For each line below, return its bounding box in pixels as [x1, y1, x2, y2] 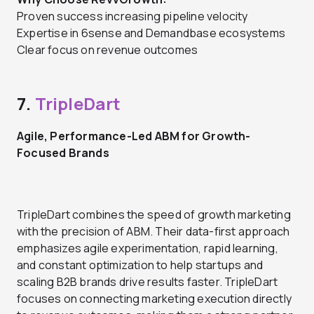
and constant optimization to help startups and [17, 257, 264, 273]
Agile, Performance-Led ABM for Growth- [17, 128, 251, 144]
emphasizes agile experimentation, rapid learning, [17, 240, 278, 256]
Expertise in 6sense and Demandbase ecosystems [17, 25, 285, 41]
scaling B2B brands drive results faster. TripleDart [17, 273, 278, 289]
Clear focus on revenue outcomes [17, 41, 198, 57]
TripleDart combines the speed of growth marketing [17, 206, 291, 222]
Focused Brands [17, 144, 109, 161]
